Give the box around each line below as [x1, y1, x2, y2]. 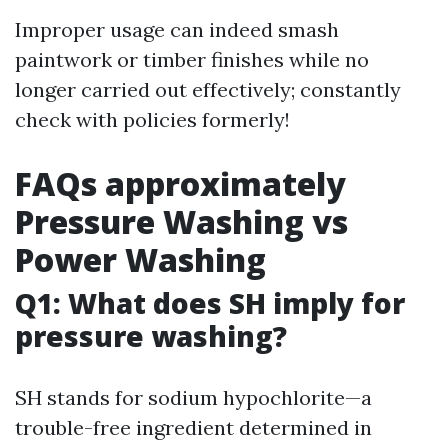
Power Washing [15, 238, 266, 281]
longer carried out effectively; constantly [15, 77, 401, 102]
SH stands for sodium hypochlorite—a [15, 385, 372, 410]
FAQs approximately [15, 162, 346, 205]
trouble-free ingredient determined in [15, 415, 372, 440]
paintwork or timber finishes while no [15, 47, 369, 72]
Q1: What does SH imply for [15, 284, 405, 322]
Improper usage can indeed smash [15, 17, 339, 42]
